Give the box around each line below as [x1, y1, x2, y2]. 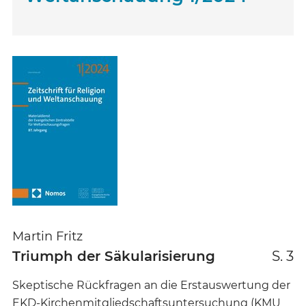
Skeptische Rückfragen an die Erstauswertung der [12, 279, 290, 292]
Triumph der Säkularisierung [12, 248, 215, 264]
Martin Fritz [12, 229, 83, 244]
